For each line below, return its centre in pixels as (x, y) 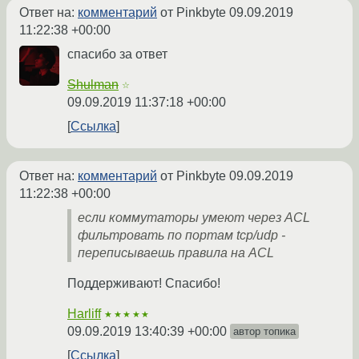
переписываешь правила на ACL (176, 253)
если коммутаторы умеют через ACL (194, 218)
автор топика (264, 332)
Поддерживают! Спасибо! (144, 284)
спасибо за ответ (117, 54)
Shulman (93, 85)
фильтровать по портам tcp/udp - (182, 236)
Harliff (84, 314)
